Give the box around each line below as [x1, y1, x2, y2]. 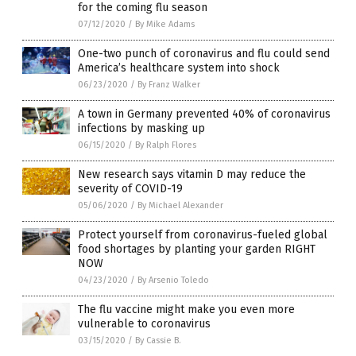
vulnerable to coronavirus [78, 317, 211, 331]
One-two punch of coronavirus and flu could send [78, 47, 330, 61]
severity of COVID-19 [78, 182, 183, 196]
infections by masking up [78, 122, 205, 136]
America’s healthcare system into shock [78, 61, 280, 75]
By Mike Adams [135, 19, 195, 30]
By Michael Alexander [137, 200, 223, 211]
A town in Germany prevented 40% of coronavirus [78, 107, 331, 122]
